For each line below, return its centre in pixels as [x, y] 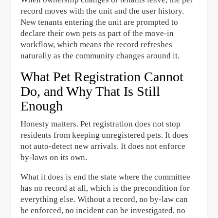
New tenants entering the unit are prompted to [100, 22]
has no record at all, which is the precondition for [105, 188]
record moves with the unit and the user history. [102, 11]
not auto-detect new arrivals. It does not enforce [103, 146]
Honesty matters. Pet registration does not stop [101, 124]
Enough [42, 106]
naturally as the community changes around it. [100, 55]
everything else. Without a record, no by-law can [104, 199]
